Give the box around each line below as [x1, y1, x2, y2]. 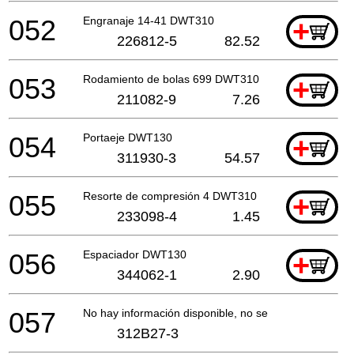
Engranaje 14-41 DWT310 [83, 13, 214, 27]
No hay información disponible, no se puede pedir [83, 306, 331, 319]
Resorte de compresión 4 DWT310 [83, 189, 257, 202]
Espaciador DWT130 [83, 247, 186, 261]
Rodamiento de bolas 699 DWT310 [83, 72, 259, 85]
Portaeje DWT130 [83, 130, 172, 144]
